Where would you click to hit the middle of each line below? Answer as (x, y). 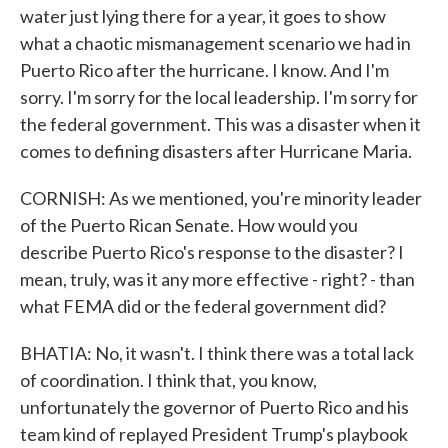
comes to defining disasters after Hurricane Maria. (216, 151)
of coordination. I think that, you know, (168, 380)
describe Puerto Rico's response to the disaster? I (212, 252)
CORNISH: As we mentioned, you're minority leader (221, 198)
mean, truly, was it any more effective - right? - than (217, 279)
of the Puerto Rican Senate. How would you (189, 225)
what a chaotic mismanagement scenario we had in (215, 43)
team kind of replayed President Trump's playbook (214, 434)
